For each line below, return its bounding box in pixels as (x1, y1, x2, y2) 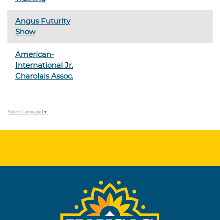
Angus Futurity (15, 16, 70, 26)
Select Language (8, 110, 42, 115)
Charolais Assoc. (15, 71, 73, 81)
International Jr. (15, 60, 73, 70)
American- (15, 50, 54, 59)
